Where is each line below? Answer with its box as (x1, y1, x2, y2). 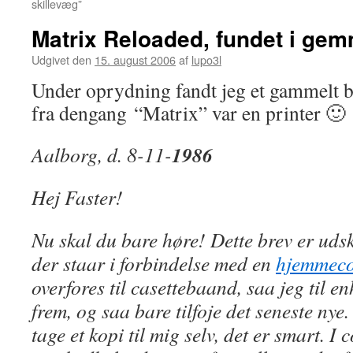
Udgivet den (32, 51, 91, 68)
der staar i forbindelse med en (32, 250, 276, 277)
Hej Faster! (32, 184, 123, 210)
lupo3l (191, 51, 221, 68)
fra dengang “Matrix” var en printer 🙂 (32, 99, 346, 126)
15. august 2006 (95, 51, 176, 68)
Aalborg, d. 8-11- (32, 141, 172, 168)
